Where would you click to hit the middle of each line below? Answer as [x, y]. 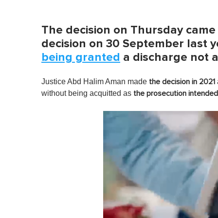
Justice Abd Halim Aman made [95, 82]
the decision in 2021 [182, 82]
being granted [81, 57]
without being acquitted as [87, 93]
